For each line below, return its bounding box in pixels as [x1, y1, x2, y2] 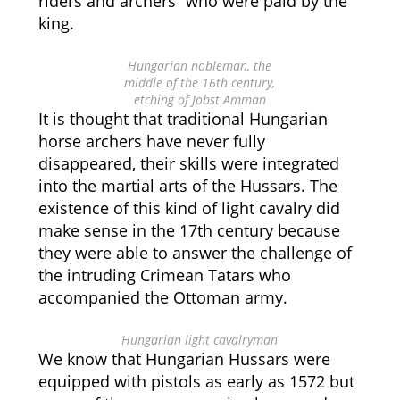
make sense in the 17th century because [37, 220, 340, 241]
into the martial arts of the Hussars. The [37, 175, 337, 196]
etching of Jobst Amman [133, 91, 266, 108]
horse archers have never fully [37, 130, 265, 152]
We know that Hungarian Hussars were [37, 348, 330, 370]
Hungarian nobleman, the [128, 57, 272, 74]
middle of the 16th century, [124, 74, 276, 91]
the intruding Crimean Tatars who [37, 264, 291, 286]
